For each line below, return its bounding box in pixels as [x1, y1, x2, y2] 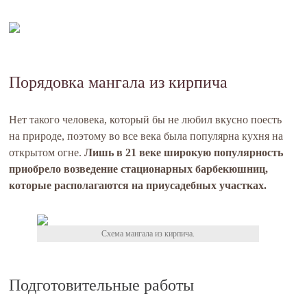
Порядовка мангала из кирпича [9, 73, 228, 91]
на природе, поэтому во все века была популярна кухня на [9, 130, 284, 142]
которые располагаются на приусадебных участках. [9, 180, 267, 191]
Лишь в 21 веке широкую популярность [84, 147, 284, 158]
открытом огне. [9, 147, 85, 158]
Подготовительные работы [9, 276, 195, 294]
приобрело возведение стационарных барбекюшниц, [9, 163, 269, 175]
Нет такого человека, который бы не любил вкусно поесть [9, 114, 282, 125]
